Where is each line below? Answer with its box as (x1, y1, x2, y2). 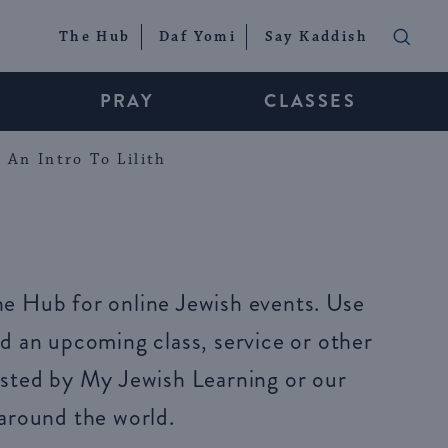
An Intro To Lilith (7, 149, 167, 169)
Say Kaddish (264, 28, 368, 47)
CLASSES (264, 88, 356, 114)
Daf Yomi (158, 28, 237, 47)
